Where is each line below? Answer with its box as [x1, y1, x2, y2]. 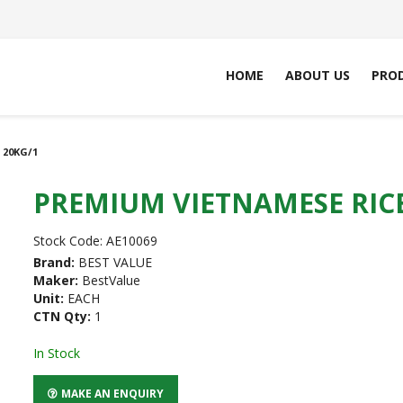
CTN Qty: [33, 308, 92, 325]
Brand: [33, 254, 76, 271]
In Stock [33, 345, 81, 363]
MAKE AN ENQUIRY [61, 386, 165, 400]
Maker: [33, 272, 79, 289]
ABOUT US [285, 67, 350, 84]
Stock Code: [33, 232, 103, 250]
